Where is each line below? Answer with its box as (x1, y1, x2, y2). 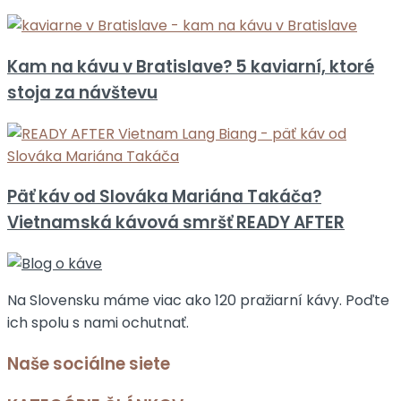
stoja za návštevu (7, 80, 158, 105)
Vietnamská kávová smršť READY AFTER (7, 210, 345, 235)
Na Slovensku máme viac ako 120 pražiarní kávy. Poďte (7, 290, 389, 311)
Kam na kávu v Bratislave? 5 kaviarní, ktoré (7, 54, 374, 79)
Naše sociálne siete (7, 351, 170, 376)
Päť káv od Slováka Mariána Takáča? (7, 184, 321, 209)
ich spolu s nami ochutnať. (7, 312, 189, 333)
